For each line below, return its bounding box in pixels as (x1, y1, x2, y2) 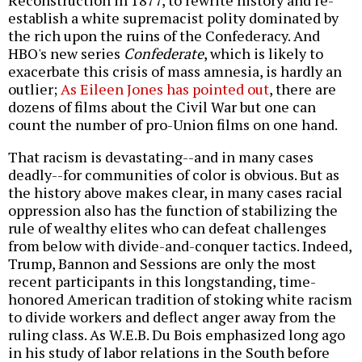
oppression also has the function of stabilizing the (8, 200, 338, 221)
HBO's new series (8, 44, 124, 64)
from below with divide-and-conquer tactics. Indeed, (8, 236, 351, 256)
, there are (269, 79, 336, 99)
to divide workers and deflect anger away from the (8, 307, 336, 327)
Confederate (124, 44, 204, 64)
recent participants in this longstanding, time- (8, 271, 316, 292)
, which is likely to (204, 44, 323, 64)
